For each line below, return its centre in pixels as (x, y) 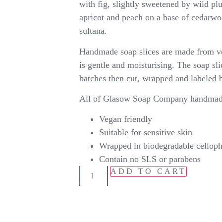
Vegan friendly (125, 119)
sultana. (93, 31)
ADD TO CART (148, 171)
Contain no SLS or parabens (150, 159)
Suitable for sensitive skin (145, 133)
